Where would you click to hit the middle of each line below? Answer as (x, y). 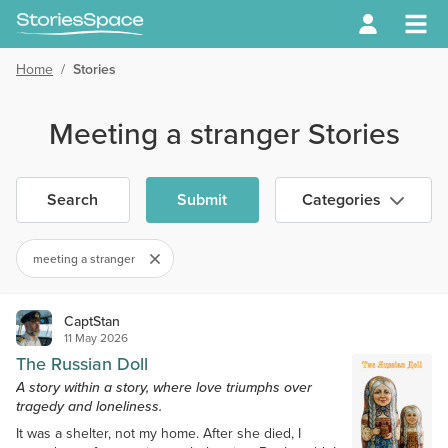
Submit (202, 199)
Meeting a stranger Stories (224, 134)
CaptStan (92, 321)
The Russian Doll (82, 364)
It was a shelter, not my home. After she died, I (158, 433)
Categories (342, 199)
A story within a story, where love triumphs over (164, 387)
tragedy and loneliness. (89, 406)
